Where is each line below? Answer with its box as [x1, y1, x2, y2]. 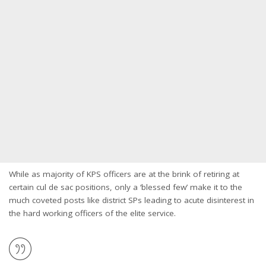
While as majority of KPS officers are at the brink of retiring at [9, 169, 239, 179]
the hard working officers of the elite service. [9, 208, 176, 218]
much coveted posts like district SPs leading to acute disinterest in [9, 195, 254, 205]
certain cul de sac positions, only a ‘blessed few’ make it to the [9, 182, 242, 192]
